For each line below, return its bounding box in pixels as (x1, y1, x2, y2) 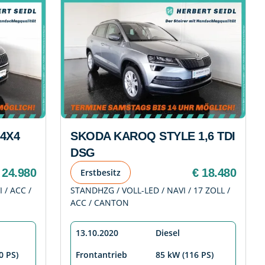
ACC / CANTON (70, 197, 129, 209)
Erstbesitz (80, 167, 121, 179)
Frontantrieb (76, 249, 127, 261)
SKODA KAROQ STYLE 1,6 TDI (70, 130, 235, 143)
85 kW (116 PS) (156, 249, 214, 261)
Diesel (156, 227, 180, 239)
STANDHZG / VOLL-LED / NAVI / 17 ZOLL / (70, 185, 230, 196)
